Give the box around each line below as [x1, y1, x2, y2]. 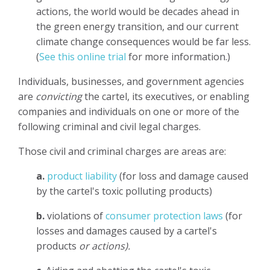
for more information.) [126, 49, 230, 63]
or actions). [79, 239, 130, 253]
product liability [47, 169, 117, 183]
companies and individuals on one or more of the [18, 104, 239, 118]
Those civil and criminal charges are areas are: [18, 144, 226, 158]
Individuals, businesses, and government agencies [18, 74, 244, 88]
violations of [45, 209, 105, 222]
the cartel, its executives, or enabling [82, 89, 250, 103]
